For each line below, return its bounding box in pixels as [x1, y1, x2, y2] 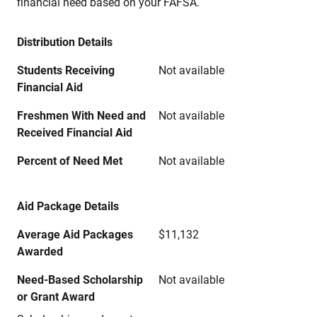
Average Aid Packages [17, 228, 133, 241]
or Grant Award [17, 290, 95, 304]
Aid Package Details [17, 200, 119, 213]
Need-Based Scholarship [17, 273, 143, 287]
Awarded [17, 245, 63, 258]
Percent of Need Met [17, 154, 122, 168]
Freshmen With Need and [17, 109, 146, 122]
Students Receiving [17, 64, 115, 77]
